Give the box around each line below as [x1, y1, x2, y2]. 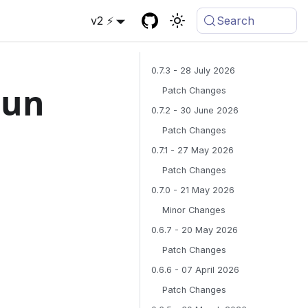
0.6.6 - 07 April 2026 [151, 265, 239, 275]
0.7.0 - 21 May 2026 [151, 185, 234, 195]
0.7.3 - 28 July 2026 [151, 65, 235, 76]
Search [217, 14, 255, 27]
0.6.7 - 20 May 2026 [151, 225, 238, 235]
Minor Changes [162, 205, 225, 215]
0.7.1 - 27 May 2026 [151, 145, 234, 155]
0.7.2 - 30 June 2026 [151, 105, 239, 115]
